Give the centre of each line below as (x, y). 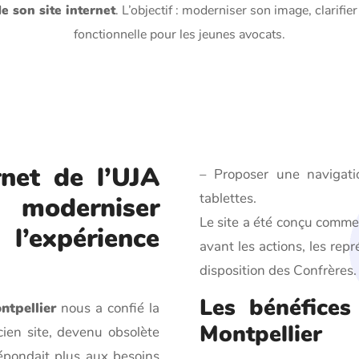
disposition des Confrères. (278, 271)
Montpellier (261, 335)
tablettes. (228, 199)
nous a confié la (108, 309)
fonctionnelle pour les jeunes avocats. (179, 35)
